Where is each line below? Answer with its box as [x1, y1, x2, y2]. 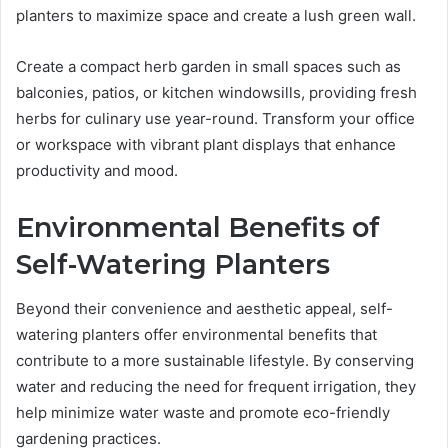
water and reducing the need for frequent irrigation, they [16, 377, 416, 397]
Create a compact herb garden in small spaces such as [16, 56, 401, 76]
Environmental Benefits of [16, 210, 380, 244]
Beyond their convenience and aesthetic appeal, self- [16, 299, 393, 319]
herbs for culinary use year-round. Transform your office [16, 108, 415, 128]
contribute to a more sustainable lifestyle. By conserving [16, 351, 414, 371]
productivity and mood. [16, 160, 178, 180]
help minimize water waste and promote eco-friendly [16, 403, 390, 423]
